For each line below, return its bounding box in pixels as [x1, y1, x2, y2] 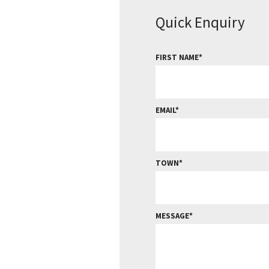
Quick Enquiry [155, 12, 245, 32]
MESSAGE [155, 210, 189, 221]
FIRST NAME [155, 52, 199, 62]
